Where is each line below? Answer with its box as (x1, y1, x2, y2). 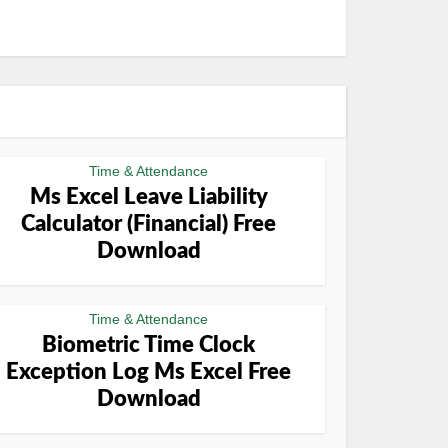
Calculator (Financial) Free (21, 213, 276, 235)
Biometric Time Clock (42, 334, 255, 356)
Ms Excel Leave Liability (29, 186, 268, 208)
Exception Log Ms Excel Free (6, 361, 291, 383)
